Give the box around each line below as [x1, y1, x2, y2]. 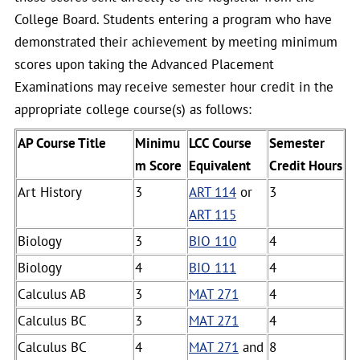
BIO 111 [189, 259, 236, 276]
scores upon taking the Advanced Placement [14, 55, 274, 73]
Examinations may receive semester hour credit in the [14, 78, 333, 96]
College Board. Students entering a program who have [14, 10, 332, 28]
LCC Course [189, 134, 252, 152]
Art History [18, 183, 82, 201]
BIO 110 [189, 232, 236, 250]
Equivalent [189, 157, 251, 174]
